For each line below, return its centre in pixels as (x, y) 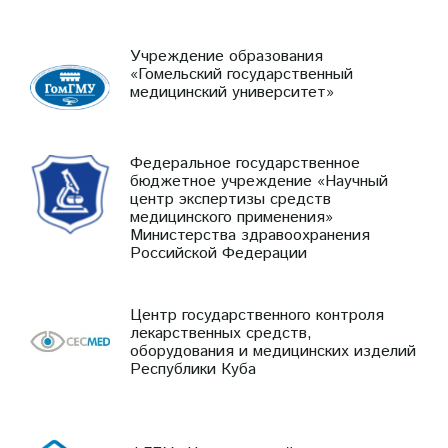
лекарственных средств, (221, 333)
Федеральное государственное (245, 163)
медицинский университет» (232, 92)
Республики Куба (193, 369)
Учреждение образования (226, 56)
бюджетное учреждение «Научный (259, 181)
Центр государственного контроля (257, 315)
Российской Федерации (218, 253)
